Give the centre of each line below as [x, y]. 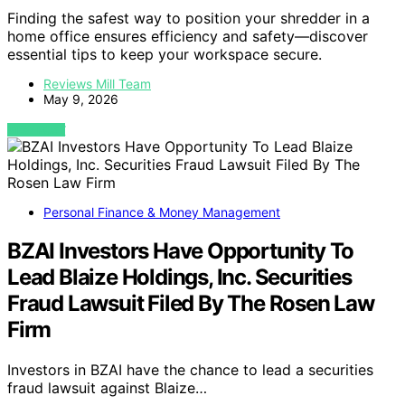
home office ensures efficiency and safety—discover [188, 37]
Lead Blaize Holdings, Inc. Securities [179, 278]
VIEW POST [37, 130]
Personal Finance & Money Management [162, 212]
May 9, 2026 [81, 99]
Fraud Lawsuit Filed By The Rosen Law [191, 304]
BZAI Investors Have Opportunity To [181, 251]
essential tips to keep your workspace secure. [165, 55]
